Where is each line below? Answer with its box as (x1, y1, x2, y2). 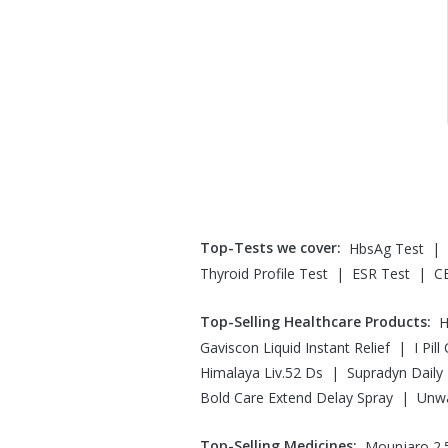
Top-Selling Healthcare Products (200, 312, 427, 331)
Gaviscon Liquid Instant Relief (200, 338, 390, 357)
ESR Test (352, 264, 410, 283)
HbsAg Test (349, 239, 424, 258)
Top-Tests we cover (200, 238, 337, 257)
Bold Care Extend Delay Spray (200, 388, 393, 407)
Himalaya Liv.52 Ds (200, 363, 323, 382)
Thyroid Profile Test (200, 264, 328, 283)
